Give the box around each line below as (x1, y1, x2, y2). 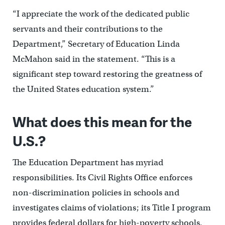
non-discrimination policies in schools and (12, 187, 179, 198)
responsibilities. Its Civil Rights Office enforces (12, 172, 192, 183)
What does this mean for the (12, 111, 192, 132)
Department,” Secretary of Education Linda (12, 39, 180, 50)
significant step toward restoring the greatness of (12, 69, 202, 80)
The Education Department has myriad (12, 157, 163, 168)
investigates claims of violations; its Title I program (12, 202, 211, 213)
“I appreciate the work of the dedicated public (12, 9, 189, 20)
